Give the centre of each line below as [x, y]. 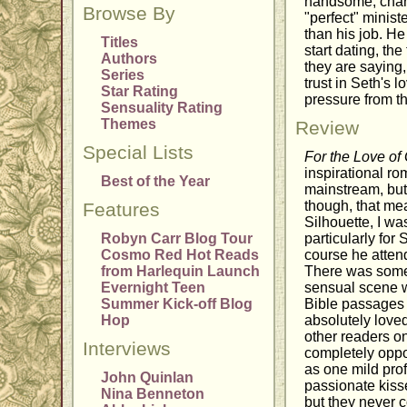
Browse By [129, 14]
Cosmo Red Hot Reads [180, 255]
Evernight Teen [154, 288]
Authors [129, 59]
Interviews [127, 349]
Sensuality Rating [162, 108]
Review [328, 129]
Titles [120, 43]
